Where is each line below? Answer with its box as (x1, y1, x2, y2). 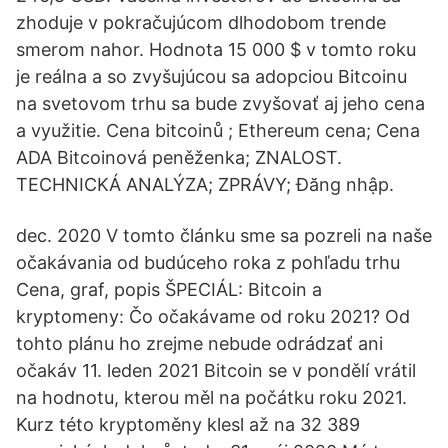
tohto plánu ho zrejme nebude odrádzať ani (16, 333, 383, 354)
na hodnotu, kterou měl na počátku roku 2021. (16, 387, 407, 408)
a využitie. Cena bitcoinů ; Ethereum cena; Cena (16, 120, 420, 141)
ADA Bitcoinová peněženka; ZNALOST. (16, 147, 342, 168)
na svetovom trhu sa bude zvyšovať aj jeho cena (16, 93, 425, 114)
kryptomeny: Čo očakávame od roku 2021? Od (16, 306, 410, 327)
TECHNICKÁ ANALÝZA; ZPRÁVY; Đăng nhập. (16, 174, 394, 195)
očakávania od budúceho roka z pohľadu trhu (16, 252, 400, 273)
